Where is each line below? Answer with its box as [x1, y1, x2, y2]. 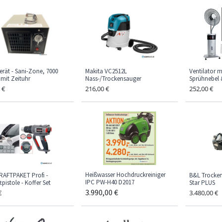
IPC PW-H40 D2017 [85, 178, 134, 187]
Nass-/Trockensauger [85, 74, 141, 83]
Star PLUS [189, 178, 215, 187]
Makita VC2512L [85, 67, 127, 76]
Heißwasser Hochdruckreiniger [85, 170, 166, 179]
